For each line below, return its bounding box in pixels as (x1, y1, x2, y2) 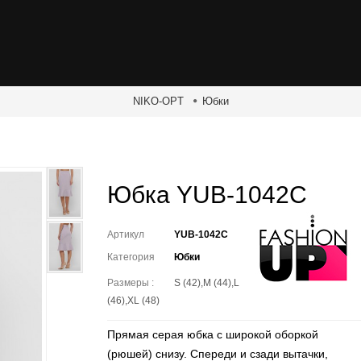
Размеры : (107, 277, 160, 288)
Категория (107, 251, 156, 263)
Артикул (107, 229, 145, 240)
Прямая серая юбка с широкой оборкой (107, 328, 319, 341)
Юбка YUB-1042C (107, 181, 308, 208)
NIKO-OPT (132, 95, 184, 107)
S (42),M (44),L (172, 277, 240, 288)
